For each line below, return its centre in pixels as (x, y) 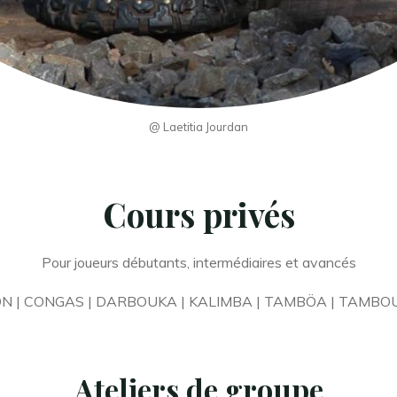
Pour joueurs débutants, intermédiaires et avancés (198, 263)
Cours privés (198, 214)
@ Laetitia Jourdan (198, 126)
